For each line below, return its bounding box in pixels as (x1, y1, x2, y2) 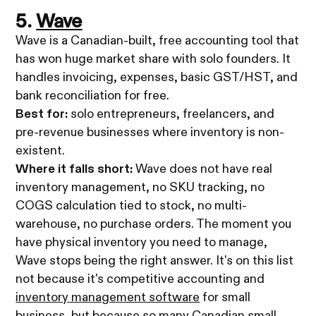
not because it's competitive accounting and (16, 272, 265, 286)
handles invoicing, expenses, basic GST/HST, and (16, 71, 298, 84)
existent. (16, 144, 66, 157)
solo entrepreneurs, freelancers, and (68, 107, 275, 121)
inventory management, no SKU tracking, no (16, 181, 265, 194)
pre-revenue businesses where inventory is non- (16, 126, 285, 139)
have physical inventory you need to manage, (16, 236, 268, 249)
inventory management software (16, 291, 200, 304)
